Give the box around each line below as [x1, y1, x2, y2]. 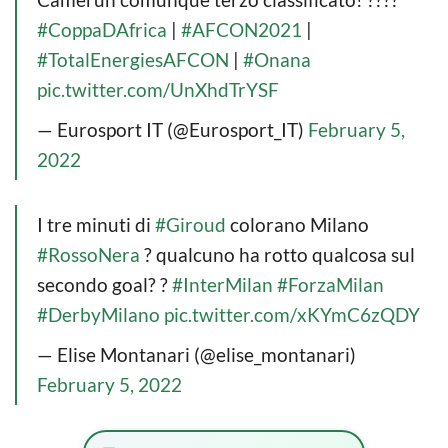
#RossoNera [37, 242, 140, 266]
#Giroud [155, 212, 226, 236]
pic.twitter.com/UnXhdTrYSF [37, 77, 279, 101]
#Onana [243, 47, 311, 71]
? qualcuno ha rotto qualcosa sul [140, 242, 415, 266]
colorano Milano [226, 212, 369, 236]
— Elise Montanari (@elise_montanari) [37, 342, 356, 366]
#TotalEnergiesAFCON [37, 47, 229, 71]
